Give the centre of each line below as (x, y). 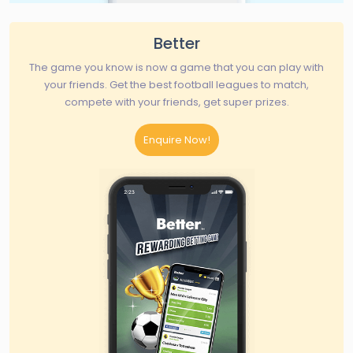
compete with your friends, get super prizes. (176, 102)
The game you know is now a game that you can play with (176, 67)
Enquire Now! (176, 139)
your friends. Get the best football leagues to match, (176, 84)
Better (176, 43)
